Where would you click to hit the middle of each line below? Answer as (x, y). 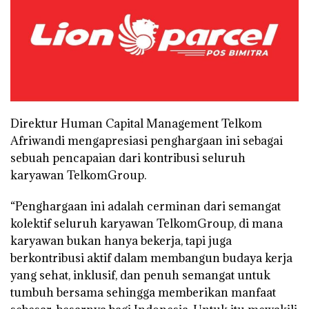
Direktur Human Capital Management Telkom (136, 124)
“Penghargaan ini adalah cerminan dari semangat (146, 207)
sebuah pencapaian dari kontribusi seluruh (128, 158)
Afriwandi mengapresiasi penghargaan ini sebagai (147, 141)
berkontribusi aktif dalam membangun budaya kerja (151, 258)
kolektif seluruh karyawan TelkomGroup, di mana (147, 224)
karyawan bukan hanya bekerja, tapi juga (121, 241)
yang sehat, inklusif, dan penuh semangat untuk (140, 276)
